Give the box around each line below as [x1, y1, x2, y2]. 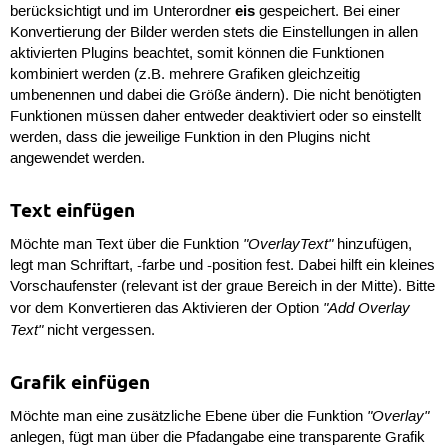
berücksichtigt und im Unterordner [9, 3, 235, 22]
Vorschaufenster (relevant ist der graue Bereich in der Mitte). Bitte [9, 278, 435, 297]
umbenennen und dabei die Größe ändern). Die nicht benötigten [9, 87, 421, 106]
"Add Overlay [322, 298, 410, 319]
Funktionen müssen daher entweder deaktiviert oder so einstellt [9, 108, 421, 127]
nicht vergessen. [42, 322, 155, 341]
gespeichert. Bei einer [254, 3, 400, 22]
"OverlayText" [242, 234, 333, 255]
